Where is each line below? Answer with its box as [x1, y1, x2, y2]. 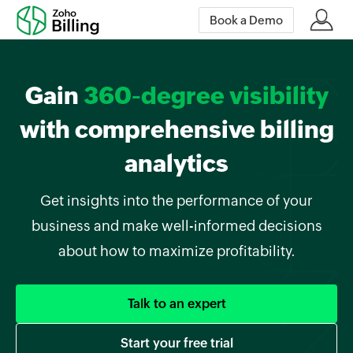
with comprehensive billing [19, 116, 334, 143]
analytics [124, 150, 229, 177]
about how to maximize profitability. [58, 243, 295, 259]
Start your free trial [120, 336, 233, 351]
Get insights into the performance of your [40, 192, 313, 209]
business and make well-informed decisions [31, 217, 322, 234]
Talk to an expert [127, 296, 226, 311]
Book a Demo [209, 13, 283, 27]
